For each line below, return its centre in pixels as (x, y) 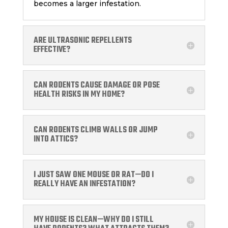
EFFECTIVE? (52, 50)
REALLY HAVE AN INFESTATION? (84, 184)
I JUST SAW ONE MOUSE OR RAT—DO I (93, 175)
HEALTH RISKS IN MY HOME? (79, 95)
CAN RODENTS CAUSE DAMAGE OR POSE (96, 86)
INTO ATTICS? (55, 140)
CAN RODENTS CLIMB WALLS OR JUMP (95, 131)
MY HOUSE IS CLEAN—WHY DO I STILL (93, 220)
